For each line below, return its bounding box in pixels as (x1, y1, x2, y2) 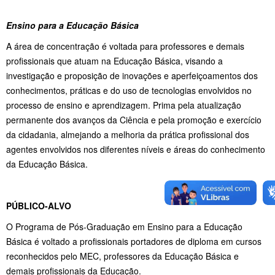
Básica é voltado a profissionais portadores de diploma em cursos (6, 235, 261, 248)
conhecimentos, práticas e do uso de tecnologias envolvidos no (6, 84, 252, 97)
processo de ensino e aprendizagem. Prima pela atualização (6, 99, 241, 112)
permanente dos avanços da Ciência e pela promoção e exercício (6, 114, 261, 126)
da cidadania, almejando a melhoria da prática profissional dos (6, 128, 249, 141)
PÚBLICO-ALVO (6, 199, 74, 212)
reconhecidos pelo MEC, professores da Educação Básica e (6, 250, 239, 263)
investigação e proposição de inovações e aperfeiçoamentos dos (6, 69, 258, 82)
